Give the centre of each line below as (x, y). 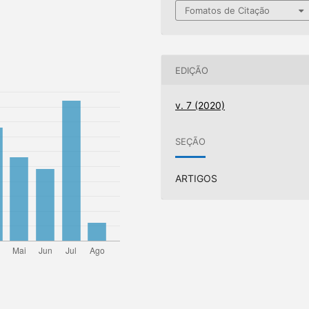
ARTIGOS (197, 179)
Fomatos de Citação (228, 11)
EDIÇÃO (192, 70)
